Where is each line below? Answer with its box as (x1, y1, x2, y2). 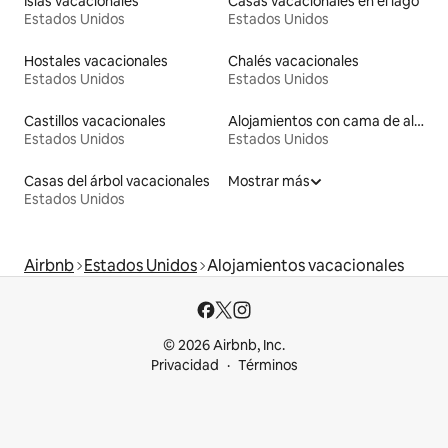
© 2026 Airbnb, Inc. (163, 336, 285, 354)
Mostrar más (228, 171, 310, 190)
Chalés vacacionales (228, 51, 359, 70)
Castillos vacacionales (24, 111, 166, 130)
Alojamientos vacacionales (207, 254, 404, 276)
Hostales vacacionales (24, 51, 168, 70)
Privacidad (150, 356, 219, 374)
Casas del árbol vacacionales (24, 171, 210, 190)
